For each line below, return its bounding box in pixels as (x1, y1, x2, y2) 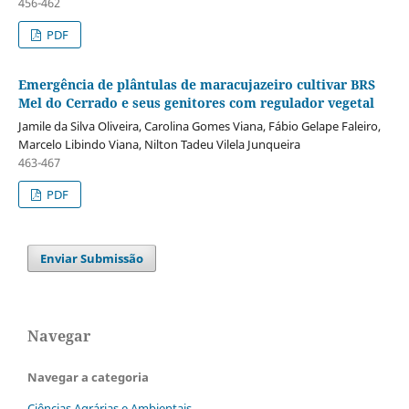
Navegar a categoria (27, 369, 149, 386)
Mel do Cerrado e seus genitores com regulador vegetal (17, 94, 374, 112)
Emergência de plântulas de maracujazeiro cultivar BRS (17, 76, 375, 94)
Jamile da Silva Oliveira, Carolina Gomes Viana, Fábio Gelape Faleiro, (17, 118, 381, 135)
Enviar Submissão (40, 250, 144, 267)
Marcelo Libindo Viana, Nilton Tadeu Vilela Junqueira (17, 136, 300, 153)
